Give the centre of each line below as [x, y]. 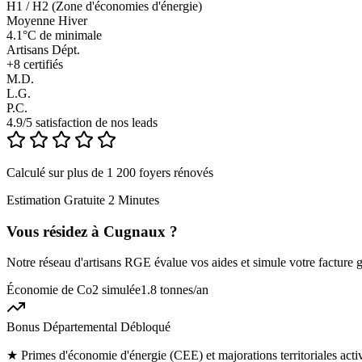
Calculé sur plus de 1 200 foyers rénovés [110, 172]
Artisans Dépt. [43, 49]
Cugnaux [135, 231]
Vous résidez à [55, 231]
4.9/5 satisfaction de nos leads [82, 122]
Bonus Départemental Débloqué [88, 327]
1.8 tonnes [167, 290]
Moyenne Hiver [47, 20]
